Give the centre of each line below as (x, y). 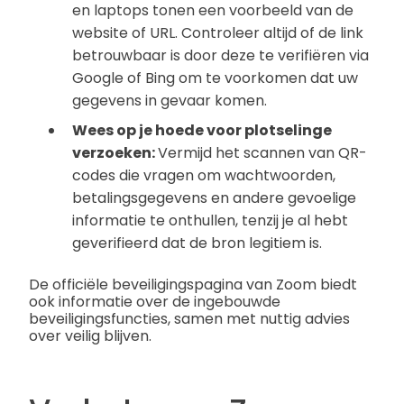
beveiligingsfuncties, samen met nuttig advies (189, 319)
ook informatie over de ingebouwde (155, 302)
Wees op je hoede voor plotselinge (202, 131)
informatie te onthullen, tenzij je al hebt (210, 221)
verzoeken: (115, 153)
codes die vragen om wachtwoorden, (204, 176)
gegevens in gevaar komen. (170, 101)
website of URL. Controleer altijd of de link (218, 33)
